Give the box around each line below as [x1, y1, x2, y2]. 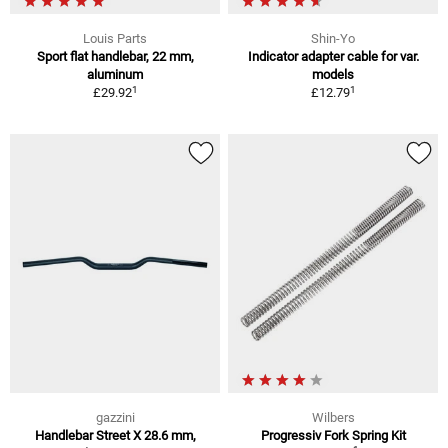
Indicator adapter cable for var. [247, 49, 419, 65]
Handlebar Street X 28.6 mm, [34, 428, 196, 444]
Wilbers [311, 410, 355, 426]
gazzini [95, 410, 135, 426]
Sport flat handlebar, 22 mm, [36, 49, 194, 65]
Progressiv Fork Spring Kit [260, 428, 406, 444]
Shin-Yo [311, 31, 355, 47]
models [312, 67, 354, 83]
